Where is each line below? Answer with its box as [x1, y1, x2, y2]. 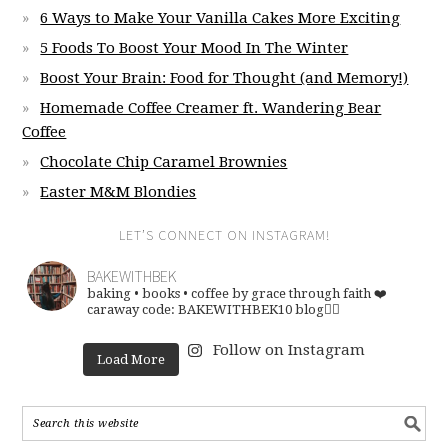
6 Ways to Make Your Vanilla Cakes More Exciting [40, 9, 401, 28]
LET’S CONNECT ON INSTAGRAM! [118, 226, 330, 245]
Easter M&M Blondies [40, 183, 197, 202]
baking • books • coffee [87, 286, 230, 302]
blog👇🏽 [292, 302, 341, 318]
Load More [97, 352, 166, 368]
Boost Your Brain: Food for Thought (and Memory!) [40, 69, 409, 88]
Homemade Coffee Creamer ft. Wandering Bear [40, 99, 382, 118]
